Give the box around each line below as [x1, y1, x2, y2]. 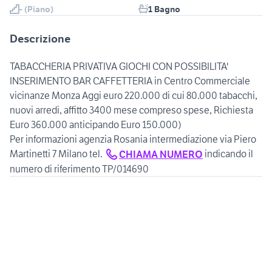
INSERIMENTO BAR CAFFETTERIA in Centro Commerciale [10, 74, 250, 87]
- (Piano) [19, 3, 53, 15]
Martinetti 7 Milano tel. [10, 147, 104, 160]
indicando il [203, 147, 253, 160]
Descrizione [10, 31, 70, 46]
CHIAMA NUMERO [119, 148, 203, 161]
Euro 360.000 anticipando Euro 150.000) [10, 118, 182, 131]
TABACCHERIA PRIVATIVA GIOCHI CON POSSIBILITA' [10, 59, 228, 72]
